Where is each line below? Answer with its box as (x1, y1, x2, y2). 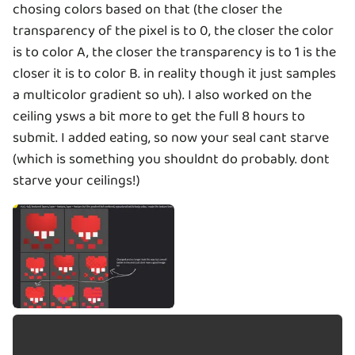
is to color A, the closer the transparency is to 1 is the (13, 40, 336, 63)
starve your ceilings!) (13, 169, 140, 192)
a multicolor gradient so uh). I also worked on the (13, 83, 311, 106)
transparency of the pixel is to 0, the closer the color (13, 19, 334, 42)
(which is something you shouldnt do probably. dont (13, 147, 330, 170)
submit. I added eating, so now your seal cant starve (13, 126, 329, 149)
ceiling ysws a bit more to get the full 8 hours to (13, 105, 305, 128)
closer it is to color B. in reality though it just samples (13, 62, 336, 85)
